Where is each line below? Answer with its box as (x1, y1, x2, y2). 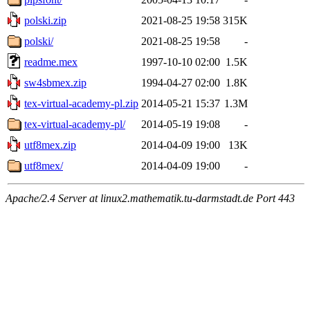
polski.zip (24, 14, 66, 26)
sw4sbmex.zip (24, 76, 86, 89)
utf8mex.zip (24, 138, 76, 151)
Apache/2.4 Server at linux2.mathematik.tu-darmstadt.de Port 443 (6, 192, 295, 204)
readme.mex (24, 55, 77, 68)
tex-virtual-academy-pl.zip (24, 97, 138, 109)
